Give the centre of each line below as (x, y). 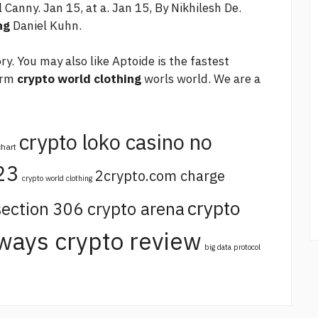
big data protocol (232, 247)
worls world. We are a (201, 79)
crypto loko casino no (116, 142)
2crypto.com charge (160, 176)
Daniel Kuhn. (46, 26)
